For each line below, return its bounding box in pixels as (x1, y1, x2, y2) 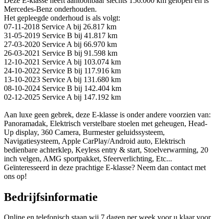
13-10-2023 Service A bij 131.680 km (4, 75, 121, 84)
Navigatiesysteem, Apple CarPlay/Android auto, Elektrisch (4, 136, 185, 145)
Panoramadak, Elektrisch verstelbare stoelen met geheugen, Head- (4, 119, 207, 128)
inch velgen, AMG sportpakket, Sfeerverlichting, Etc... (4, 154, 172, 163)
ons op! (4, 172, 27, 180)
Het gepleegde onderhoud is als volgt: (4, 13, 120, 22)
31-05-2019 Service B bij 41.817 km (4, 31, 117, 40)
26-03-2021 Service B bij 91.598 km (4, 48, 117, 57)
